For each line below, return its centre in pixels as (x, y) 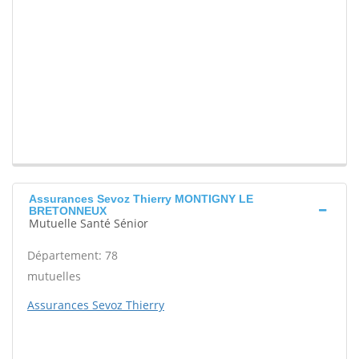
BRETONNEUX (68, 211)
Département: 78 (73, 256)
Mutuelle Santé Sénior (89, 224)
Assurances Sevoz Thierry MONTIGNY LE (141, 199)
